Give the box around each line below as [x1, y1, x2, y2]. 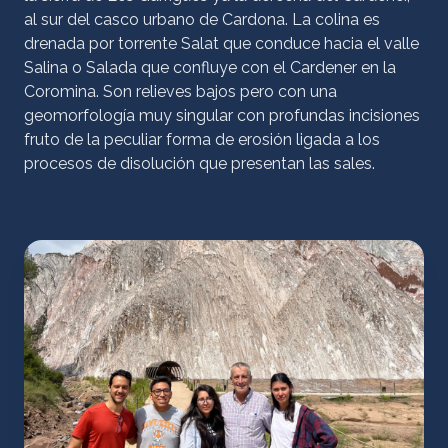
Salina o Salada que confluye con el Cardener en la [24, 58, 396, 77]
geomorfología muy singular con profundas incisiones [24, 106, 420, 125]
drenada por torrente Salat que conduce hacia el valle [24, 34, 419, 53]
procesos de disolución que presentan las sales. [24, 154, 375, 173]
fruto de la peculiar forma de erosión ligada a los [24, 130, 380, 149]
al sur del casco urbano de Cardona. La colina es [24, 10, 380, 29]
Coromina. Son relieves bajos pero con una [24, 82, 337, 101]
